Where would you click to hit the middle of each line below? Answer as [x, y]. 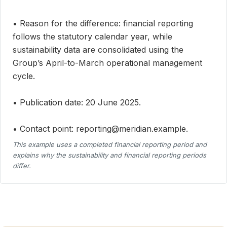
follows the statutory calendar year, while [92, 37]
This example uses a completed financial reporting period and [110, 145]
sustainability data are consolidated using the [98, 50]
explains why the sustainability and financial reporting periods [109, 155]
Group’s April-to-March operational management [107, 63]
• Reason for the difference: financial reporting [103, 24]
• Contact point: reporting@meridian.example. [100, 129]
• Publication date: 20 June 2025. [77, 103]
